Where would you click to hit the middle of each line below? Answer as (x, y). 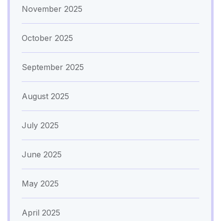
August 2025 (45, 96)
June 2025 (42, 154)
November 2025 (52, 9)
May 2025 (40, 183)
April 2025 (41, 212)
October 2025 (47, 38)
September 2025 (53, 67)
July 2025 (40, 125)
